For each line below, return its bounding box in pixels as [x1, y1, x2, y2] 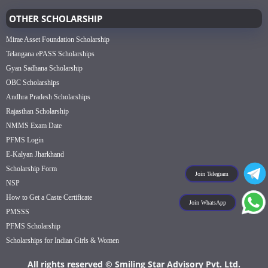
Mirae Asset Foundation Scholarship [6, 35, 109, 44]
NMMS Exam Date [6, 121, 62, 130]
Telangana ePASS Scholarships [6, 50, 95, 59]
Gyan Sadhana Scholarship [6, 64, 83, 73]
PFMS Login [6, 136, 44, 145]
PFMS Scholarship [6, 222, 60, 231]
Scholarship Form [6, 165, 57, 173]
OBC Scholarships [6, 78, 59, 87]
